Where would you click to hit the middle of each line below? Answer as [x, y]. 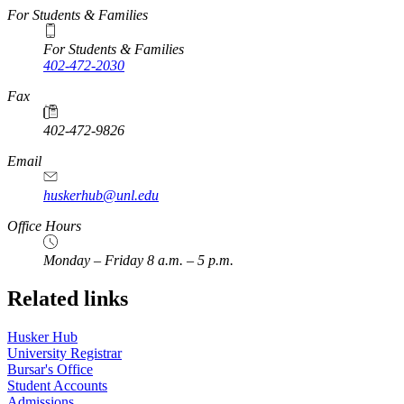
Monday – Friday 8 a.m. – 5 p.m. [138, 261]
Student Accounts [57, 385]
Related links [68, 299]
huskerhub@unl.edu [101, 196]
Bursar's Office [50, 369]
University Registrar [64, 353]
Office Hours [44, 226]
